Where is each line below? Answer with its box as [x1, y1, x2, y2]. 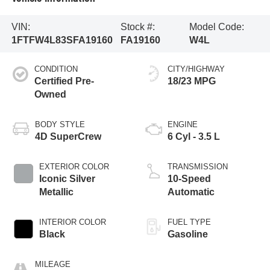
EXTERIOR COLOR [39, 162, 109, 171]
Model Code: [189, 21, 244, 32]
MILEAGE [34, 259, 71, 269]
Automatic [168, 186, 215, 197]
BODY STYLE [34, 119, 85, 129]
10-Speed [168, 173, 211, 184]
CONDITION [34, 64, 78, 74]
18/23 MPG [168, 75, 216, 86]
